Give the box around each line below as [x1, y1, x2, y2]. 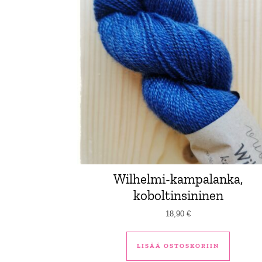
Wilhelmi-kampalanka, [113, 170, 243, 187]
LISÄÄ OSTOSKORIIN [137, 242, 220, 250]
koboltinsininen [133, 187, 223, 204]
